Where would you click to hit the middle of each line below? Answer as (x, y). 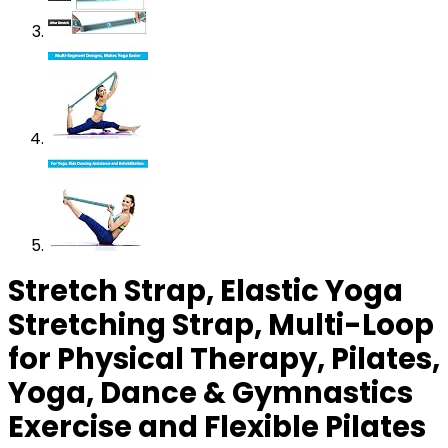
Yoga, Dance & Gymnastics (210, 393)
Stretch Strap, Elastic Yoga (205, 291)
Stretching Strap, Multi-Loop (221, 325)
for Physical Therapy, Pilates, (224, 359)
